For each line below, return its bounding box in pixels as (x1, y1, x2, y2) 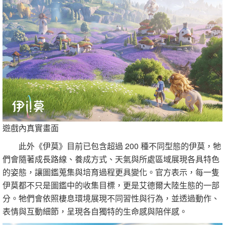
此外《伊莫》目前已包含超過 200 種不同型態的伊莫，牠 (3, 140, 221, 152)
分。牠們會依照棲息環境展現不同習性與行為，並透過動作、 (3, 192, 219, 204)
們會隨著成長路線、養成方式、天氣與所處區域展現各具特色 (3, 153, 219, 165)
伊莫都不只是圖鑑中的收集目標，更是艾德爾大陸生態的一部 (3, 179, 219, 191)
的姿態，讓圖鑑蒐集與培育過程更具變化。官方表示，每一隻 (3, 166, 219, 178)
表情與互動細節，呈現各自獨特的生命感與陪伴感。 (3, 205, 187, 217)
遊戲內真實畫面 (3, 122, 59, 134)
